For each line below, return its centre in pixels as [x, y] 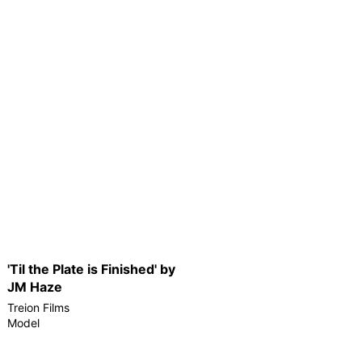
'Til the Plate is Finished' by [91, 269]
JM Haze [35, 287]
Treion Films [38, 307]
